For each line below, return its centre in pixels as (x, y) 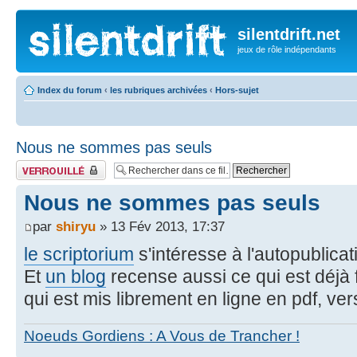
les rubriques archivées (159, 90)
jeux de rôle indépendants (287, 49)
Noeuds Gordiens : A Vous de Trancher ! (162, 336)
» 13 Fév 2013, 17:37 (160, 226)
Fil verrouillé (39, 165)
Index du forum (70, 90)
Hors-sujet (237, 90)
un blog (76, 276)
